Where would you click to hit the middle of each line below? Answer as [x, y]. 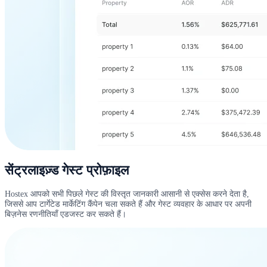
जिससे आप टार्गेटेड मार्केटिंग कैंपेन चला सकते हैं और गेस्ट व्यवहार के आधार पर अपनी [128, 204]
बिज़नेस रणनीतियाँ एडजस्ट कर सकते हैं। [66, 214]
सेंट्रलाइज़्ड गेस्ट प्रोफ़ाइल [67, 171]
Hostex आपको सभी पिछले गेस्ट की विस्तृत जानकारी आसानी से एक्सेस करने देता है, [127, 194]
